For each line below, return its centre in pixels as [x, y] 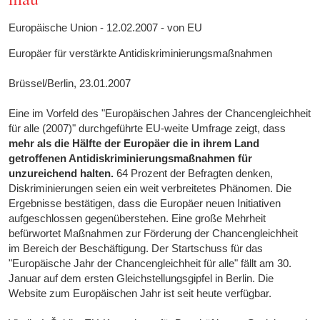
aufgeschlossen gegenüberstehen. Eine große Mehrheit [137, 219]
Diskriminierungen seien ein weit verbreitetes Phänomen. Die [150, 189]
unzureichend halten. [63, 174]
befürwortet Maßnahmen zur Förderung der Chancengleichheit [154, 234]
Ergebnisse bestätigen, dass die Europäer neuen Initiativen [145, 204]
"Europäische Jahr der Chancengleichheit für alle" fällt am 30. [150, 264]
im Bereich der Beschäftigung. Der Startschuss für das [136, 249]
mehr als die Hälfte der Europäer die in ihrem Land [134, 144]
